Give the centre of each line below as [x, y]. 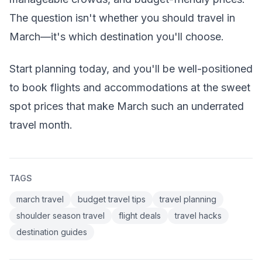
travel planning [188, 199]
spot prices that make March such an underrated [127, 106]
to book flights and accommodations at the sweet [130, 87]
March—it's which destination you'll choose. [117, 37]
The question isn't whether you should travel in [122, 18]
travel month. [41, 125]
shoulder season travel [61, 215]
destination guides [52, 232]
